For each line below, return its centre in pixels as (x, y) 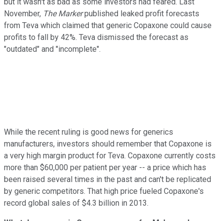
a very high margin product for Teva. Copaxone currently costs (110, 155)
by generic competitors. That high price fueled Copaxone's (104, 191)
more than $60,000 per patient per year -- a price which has (105, 167)
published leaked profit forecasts (141, 13)
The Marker (63, 13)
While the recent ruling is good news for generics (89, 132)
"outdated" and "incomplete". (52, 49)
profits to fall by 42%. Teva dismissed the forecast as (96, 37)
